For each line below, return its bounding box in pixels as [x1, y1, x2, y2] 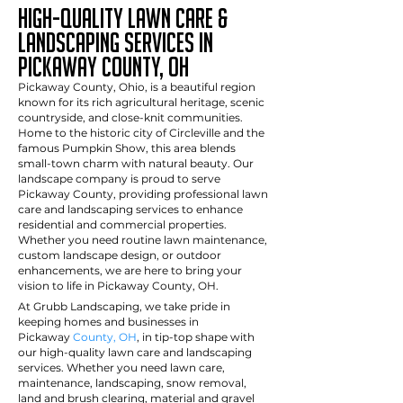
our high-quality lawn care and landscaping [18, 345, 252, 359]
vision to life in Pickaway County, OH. [18, 279, 219, 292]
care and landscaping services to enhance [18, 202, 243, 216]
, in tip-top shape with [137, 330, 255, 344]
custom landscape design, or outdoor [18, 248, 221, 262]
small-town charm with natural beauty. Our [18, 157, 254, 170]
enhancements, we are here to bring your [18, 264, 242, 277]
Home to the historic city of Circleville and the [18, 126, 264, 139]
